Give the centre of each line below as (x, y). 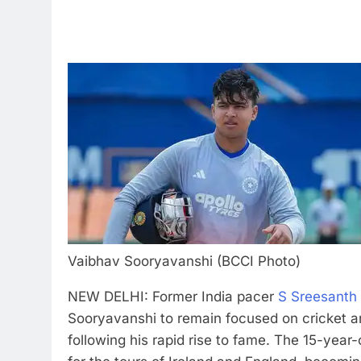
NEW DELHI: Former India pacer (173, 297)
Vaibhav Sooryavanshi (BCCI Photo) (184, 261)
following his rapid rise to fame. (171, 340)
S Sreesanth (317, 297)
